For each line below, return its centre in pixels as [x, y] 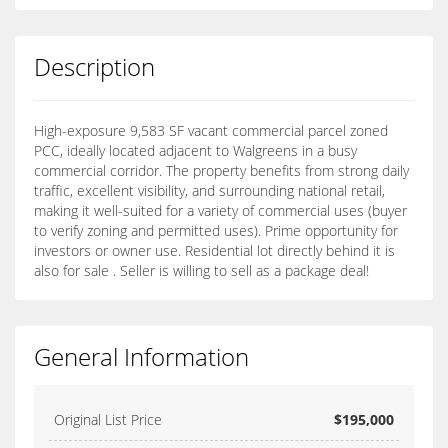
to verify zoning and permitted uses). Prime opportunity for [216, 231]
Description [94, 67]
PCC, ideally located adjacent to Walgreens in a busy [195, 151]
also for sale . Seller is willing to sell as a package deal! [201, 271]
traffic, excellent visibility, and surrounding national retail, [209, 191]
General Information [141, 357]
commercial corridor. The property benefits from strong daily [221, 171]
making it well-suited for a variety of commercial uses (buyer [220, 211]
